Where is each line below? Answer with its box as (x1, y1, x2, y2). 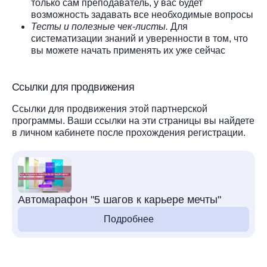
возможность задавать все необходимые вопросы (31, 10, 253, 20)
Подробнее (104, 213, 154, 224)
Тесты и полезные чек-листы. (31, 21, 168, 32)
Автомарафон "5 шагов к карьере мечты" (18, 193, 221, 206)
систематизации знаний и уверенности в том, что (31, 33, 248, 44)
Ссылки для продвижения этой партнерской (12, 104, 207, 114)
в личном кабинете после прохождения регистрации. (12, 128, 246, 138)
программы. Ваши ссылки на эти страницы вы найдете (12, 116, 254, 126)
